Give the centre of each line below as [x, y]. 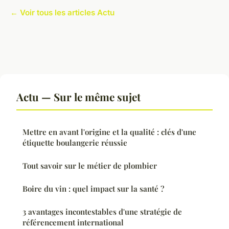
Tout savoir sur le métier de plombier [90, 165]
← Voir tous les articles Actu [62, 12]
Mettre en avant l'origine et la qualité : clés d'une [109, 132]
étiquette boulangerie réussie [75, 142]
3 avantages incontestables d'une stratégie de [102, 211]
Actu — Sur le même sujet [78, 96]
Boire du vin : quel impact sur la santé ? [93, 188]
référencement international [73, 222]
